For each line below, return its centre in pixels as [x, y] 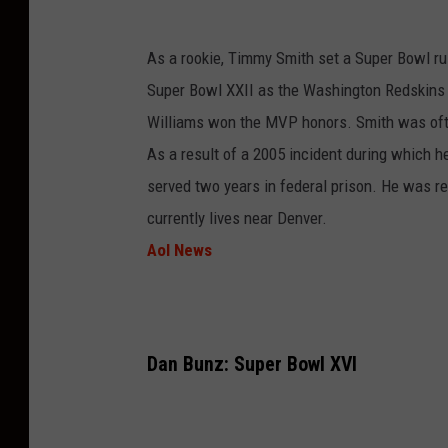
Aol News [179, 249]
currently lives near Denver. [237, 217]
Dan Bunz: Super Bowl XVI [252, 365]
